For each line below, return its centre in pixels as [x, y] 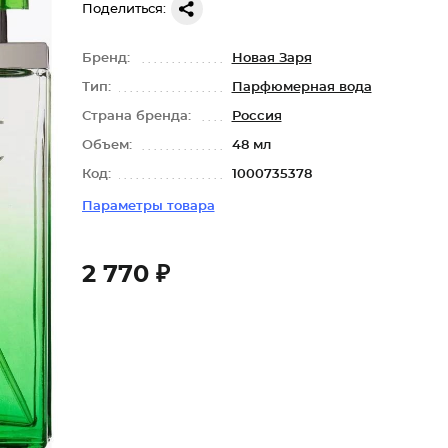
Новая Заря [271, 58]
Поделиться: [123, 9]
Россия [256, 116]
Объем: [108, 145]
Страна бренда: [138, 116]
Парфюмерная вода [301, 87]
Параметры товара [148, 206]
